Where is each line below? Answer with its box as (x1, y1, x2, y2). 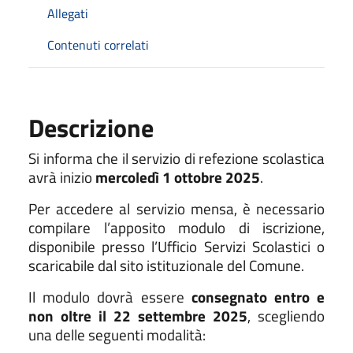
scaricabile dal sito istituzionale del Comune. (28, 254, 304, 277)
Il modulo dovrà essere (28, 285, 191, 308)
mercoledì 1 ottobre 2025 (95, 165, 260, 188)
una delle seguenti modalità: (28, 323, 206, 346)
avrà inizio (28, 165, 95, 188)
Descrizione (28, 108, 154, 147)
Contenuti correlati (47, 35, 149, 54)
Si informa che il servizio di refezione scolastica (28, 147, 325, 169)
